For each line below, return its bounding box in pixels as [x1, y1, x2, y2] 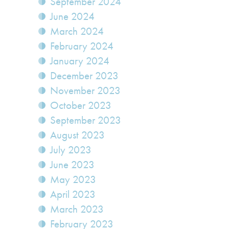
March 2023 [50, 202, 104, 216]
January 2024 [50, 54, 109, 68]
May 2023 [50, 173, 96, 187]
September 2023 [50, 113, 121, 127]
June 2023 [50, 158, 95, 172]
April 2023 [50, 188, 96, 201]
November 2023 [50, 84, 121, 98]
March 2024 [50, 25, 104, 38]
